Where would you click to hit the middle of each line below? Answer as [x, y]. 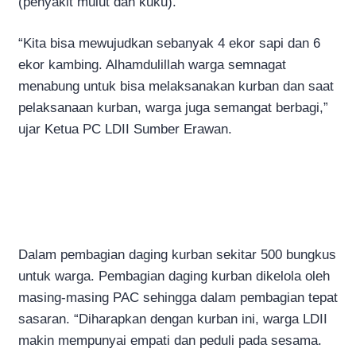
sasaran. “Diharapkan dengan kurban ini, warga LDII [173, 319]
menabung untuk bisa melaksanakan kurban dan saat [176, 86]
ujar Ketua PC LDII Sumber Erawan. [125, 129]
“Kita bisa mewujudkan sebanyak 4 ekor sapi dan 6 [169, 43]
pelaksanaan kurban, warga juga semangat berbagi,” [173, 108]
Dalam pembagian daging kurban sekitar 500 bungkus [177, 254]
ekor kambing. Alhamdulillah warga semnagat [152, 65]
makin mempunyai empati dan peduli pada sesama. [170, 340]
